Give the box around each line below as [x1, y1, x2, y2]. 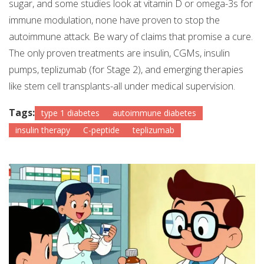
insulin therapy [15, 124, 70, 136]
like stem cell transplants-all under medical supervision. [9, 80, 235, 93]
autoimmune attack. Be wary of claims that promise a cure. [9, 30, 253, 44]
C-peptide [83, 124, 120, 136]
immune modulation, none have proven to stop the [9, 14, 220, 27]
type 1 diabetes [41, 107, 100, 119]
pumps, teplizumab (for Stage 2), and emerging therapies [9, 63, 243, 77]
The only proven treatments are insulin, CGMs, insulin [9, 47, 230, 60]
